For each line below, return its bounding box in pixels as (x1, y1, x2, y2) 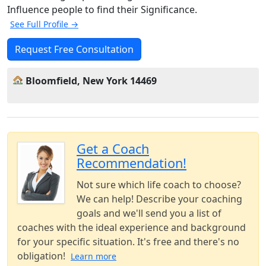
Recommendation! (77, 154, 186, 172)
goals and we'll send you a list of (77, 207, 221, 220)
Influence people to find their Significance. (7, 3, 197, 17)
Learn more (71, 251, 116, 262)
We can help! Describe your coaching (77, 192, 242, 206)
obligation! (17, 249, 68, 263)
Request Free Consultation (15, 43, 134, 56)
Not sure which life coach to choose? (77, 178, 241, 192)
